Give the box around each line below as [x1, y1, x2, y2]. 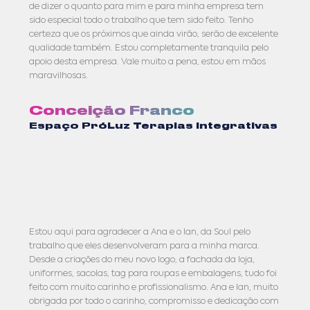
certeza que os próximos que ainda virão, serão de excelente [29, 29, 279, 39]
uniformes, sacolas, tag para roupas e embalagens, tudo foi [29, 268, 277, 278]
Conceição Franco [29, 102, 199, 118]
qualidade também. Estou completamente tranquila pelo [29, 43, 269, 53]
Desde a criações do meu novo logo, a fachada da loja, [29, 255, 255, 264]
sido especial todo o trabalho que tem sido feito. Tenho [29, 15, 254, 25]
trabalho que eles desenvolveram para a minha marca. [29, 241, 260, 250]
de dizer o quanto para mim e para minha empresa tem [29, 1, 264, 11]
